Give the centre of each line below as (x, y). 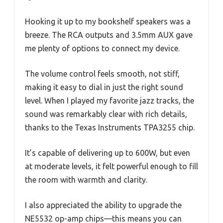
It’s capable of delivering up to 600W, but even (108, 153)
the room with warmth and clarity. (86, 180)
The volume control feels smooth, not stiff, (102, 74)
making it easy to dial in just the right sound (104, 87)
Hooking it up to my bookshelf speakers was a (108, 22)
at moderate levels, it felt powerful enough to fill (111, 167)
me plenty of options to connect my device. (102, 49)
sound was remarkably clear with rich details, (106, 114)
